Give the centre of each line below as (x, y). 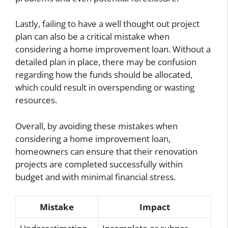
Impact (155, 207)
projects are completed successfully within (99, 164)
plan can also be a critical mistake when (92, 37)
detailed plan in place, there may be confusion (106, 62)
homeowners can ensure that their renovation (106, 151)
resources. (36, 100)
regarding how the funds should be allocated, (104, 75)
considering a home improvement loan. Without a (113, 49)
